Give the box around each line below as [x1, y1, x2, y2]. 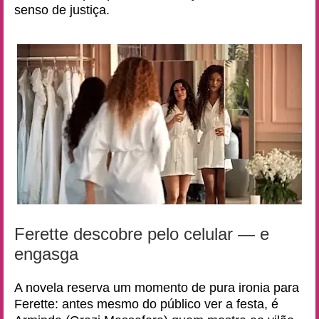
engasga [14, 244, 78, 263]
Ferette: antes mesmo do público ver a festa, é [14, 297, 278, 311]
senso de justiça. [14, 3, 110, 17]
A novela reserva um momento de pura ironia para [14, 281, 299, 295]
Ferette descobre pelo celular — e [14, 224, 269, 244]
